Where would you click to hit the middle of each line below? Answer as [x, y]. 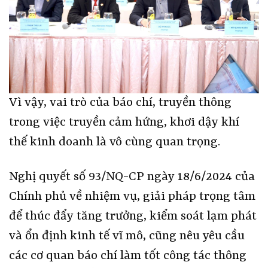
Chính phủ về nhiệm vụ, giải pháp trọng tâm [132, 197]
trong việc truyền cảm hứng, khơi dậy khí [124, 123]
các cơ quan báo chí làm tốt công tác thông [128, 256]
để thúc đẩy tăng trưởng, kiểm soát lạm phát [133, 217]
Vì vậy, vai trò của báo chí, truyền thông [120, 103]
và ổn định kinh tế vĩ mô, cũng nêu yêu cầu [127, 237]
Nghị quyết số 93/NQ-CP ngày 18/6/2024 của [132, 177]
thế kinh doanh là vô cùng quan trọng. [115, 143]
